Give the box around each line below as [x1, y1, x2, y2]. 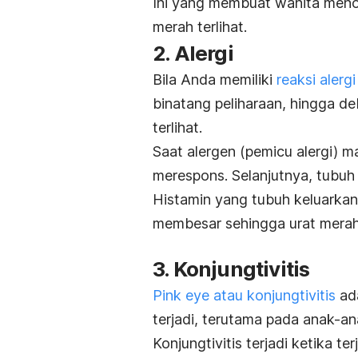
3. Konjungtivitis [153, 257, 310, 282]
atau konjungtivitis [209, 287, 336, 304]
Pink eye [153, 287, 209, 304]
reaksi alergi [276, 71, 356, 89]
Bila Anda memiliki [153, 71, 276, 89]
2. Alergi [153, 41, 233, 66]
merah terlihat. [153, 18, 247, 36]
